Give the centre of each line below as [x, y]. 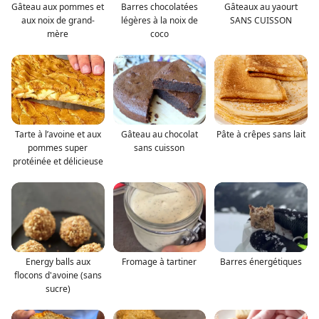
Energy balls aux [58, 262]
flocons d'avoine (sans [58, 276]
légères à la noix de [159, 21]
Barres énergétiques [261, 262]
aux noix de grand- [58, 21]
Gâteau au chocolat [159, 135]
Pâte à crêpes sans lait [261, 135]
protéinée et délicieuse [58, 162]
